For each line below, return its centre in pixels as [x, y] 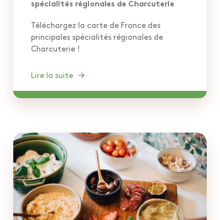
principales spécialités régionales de [97, 36]
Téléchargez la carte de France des [96, 25]
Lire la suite [52, 75]
